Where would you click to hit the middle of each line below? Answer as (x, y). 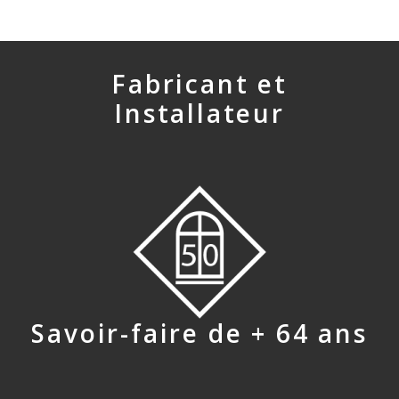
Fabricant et (199, 84)
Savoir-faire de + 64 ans (199, 334)
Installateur (199, 114)
